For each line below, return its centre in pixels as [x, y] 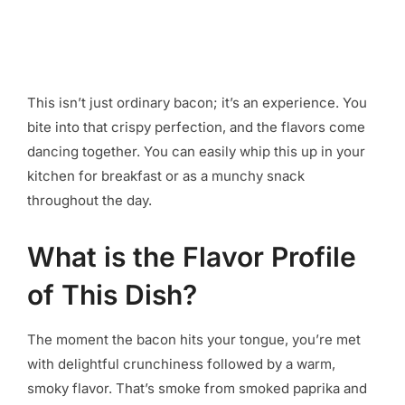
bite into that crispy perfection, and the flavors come [196, 127]
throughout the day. [89, 201]
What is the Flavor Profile [192, 257]
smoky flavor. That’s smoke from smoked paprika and [197, 389]
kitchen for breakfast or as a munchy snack [166, 176]
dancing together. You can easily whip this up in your [196, 152]
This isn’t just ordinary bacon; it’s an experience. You [197, 103]
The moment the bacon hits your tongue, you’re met [194, 340]
